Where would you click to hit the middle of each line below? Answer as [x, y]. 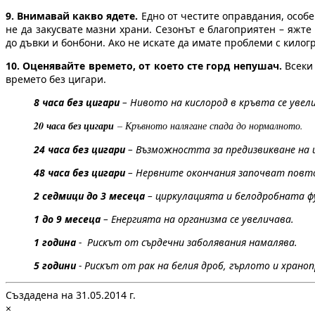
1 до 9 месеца [67, 219]
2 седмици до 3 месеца [89, 196]
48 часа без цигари [79, 173]
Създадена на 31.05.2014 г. [71, 295]
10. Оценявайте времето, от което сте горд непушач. [144, 66]
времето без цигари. [56, 79]
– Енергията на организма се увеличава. [197, 219]
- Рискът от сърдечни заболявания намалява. [187, 243]
